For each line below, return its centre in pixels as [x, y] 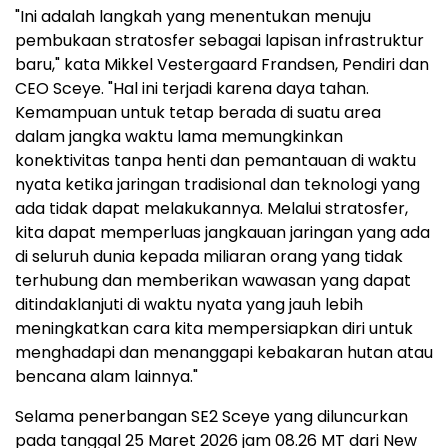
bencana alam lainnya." [106, 376]
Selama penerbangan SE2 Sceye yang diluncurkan [211, 416]
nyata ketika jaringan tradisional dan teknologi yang [217, 184]
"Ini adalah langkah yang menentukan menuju [193, 16]
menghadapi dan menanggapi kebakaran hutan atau [224, 352]
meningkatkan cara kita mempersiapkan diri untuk [214, 328]
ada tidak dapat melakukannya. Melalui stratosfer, [211, 208]
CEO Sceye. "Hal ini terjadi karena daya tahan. [192, 88]
